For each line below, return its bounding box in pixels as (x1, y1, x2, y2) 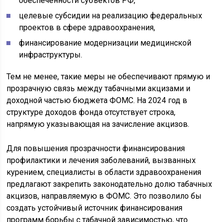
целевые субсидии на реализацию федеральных (19, 10, 203, 20)
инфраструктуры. (19, 50, 83, 59)
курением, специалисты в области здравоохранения (6, 167, 202, 177)
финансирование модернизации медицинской (19, 38, 192, 48)
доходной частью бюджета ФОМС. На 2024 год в (6, 95, 188, 105)
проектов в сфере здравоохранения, (19, 22, 156, 32)
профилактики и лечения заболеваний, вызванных (6, 155, 196, 165)
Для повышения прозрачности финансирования (6, 143, 185, 153)
